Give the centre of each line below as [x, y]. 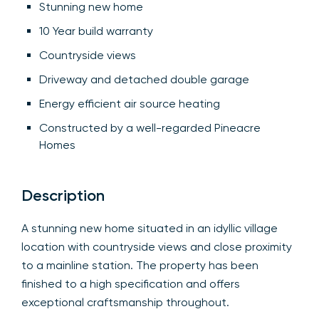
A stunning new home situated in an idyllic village [150, 228]
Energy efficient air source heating [130, 103]
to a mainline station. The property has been [140, 265]
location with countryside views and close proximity [157, 246]
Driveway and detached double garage [144, 79]
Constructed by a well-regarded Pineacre [150, 127]
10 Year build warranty [96, 31]
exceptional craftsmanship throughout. [125, 302]
